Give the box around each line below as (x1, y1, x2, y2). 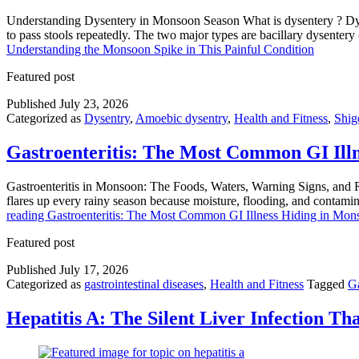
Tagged (307, 277, 348, 292)
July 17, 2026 (59, 263, 128, 277)
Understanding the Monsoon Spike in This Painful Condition (6, 42, 314, 57)
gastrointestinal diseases (84, 277, 204, 292)
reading (6, 208, 47, 223)
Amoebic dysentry (135, 111, 228, 126)
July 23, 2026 (59, 97, 128, 111)
